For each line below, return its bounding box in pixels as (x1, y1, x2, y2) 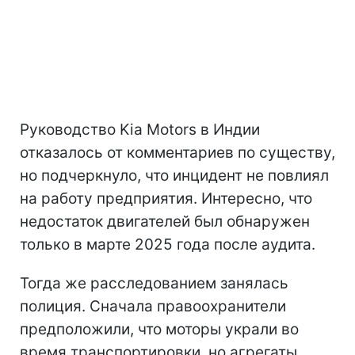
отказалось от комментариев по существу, (20, 143, 335, 162)
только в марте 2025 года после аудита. (20, 235, 315, 254)
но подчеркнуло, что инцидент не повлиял (20, 166, 329, 185)
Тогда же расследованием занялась (20, 274, 288, 293)
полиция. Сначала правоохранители (20, 297, 286, 316)
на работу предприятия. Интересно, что (20, 189, 312, 208)
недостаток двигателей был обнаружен (20, 212, 310, 231)
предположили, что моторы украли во (20, 320, 299, 339)
